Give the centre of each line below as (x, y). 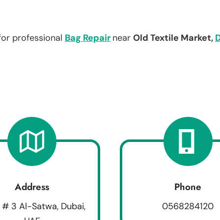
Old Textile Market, (174, 38)
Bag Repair (88, 38)
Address (32, 187)
